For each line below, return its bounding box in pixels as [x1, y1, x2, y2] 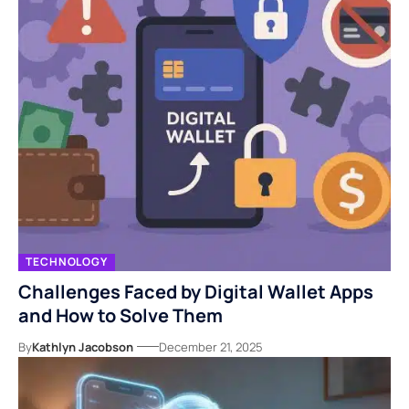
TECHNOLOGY [26, 254, 108, 270]
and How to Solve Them [18, 302, 223, 328]
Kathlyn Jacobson [32, 338, 133, 355]
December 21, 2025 [159, 338, 263, 355]
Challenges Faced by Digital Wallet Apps [18, 278, 373, 304]
